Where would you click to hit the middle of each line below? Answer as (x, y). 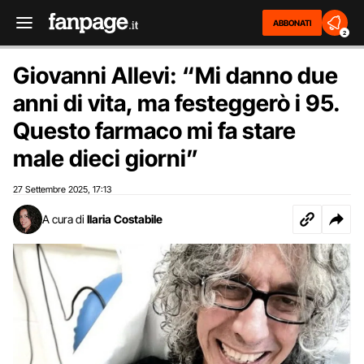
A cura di (63, 219)
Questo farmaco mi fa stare (154, 131)
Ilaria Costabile (125, 219)
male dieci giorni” (106, 158)
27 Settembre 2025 (50, 189)
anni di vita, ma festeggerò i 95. (176, 103)
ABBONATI (292, 23)
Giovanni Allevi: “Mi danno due (175, 76)
